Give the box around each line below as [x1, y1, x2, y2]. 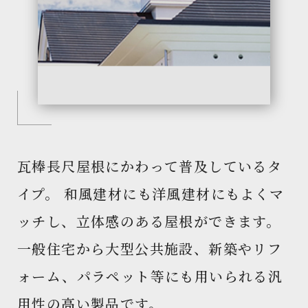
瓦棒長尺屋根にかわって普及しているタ [17, 156, 283, 176]
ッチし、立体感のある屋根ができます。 [17, 211, 281, 231]
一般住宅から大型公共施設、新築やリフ [17, 239, 283, 258]
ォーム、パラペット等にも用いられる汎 [17, 266, 283, 286]
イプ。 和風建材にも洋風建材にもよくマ [17, 184, 285, 203]
